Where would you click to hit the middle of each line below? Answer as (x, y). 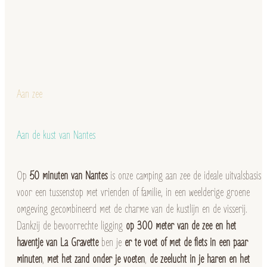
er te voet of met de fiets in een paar (186, 243)
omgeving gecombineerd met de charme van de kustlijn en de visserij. (132, 209)
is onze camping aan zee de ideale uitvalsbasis (184, 176)
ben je (111, 243)
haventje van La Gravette (58, 243)
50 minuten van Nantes (69, 176)
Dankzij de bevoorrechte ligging (71, 226)
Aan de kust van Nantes (56, 135)
